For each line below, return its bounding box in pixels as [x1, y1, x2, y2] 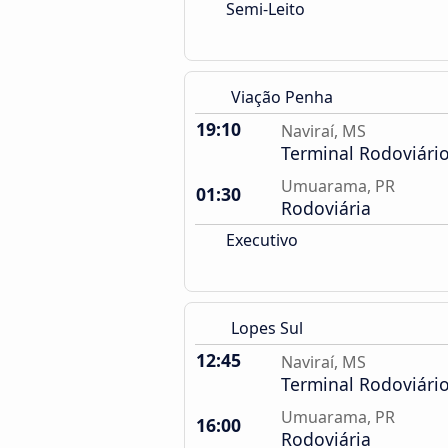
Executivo [222, 229, 298, 251]
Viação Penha [231, 86, 333, 108]
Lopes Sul [231, 317, 303, 339]
